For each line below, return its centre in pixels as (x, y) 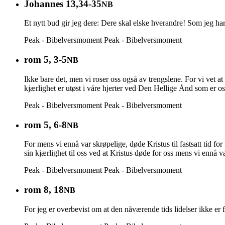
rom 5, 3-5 (45, 60)
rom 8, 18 (44, 190)
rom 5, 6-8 (45, 125)
